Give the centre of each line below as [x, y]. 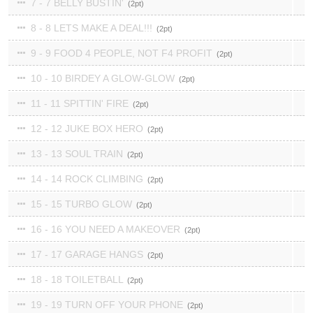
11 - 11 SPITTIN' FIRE [80, 103]
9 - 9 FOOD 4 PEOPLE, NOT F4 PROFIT [122, 53]
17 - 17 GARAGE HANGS [87, 254]
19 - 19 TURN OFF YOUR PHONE [107, 305]
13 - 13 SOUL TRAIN [77, 154]
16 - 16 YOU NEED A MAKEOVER [105, 229]
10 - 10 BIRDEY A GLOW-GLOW [103, 78]
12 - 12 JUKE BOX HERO [87, 129]
